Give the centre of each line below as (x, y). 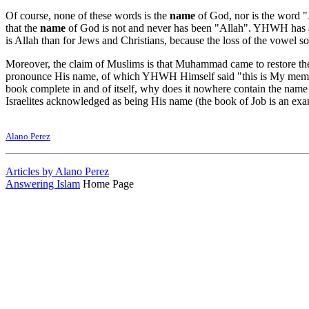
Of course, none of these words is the (88, 15)
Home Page (107, 183)
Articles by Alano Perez (57, 171)
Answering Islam (43, 183)
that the (23, 28)
